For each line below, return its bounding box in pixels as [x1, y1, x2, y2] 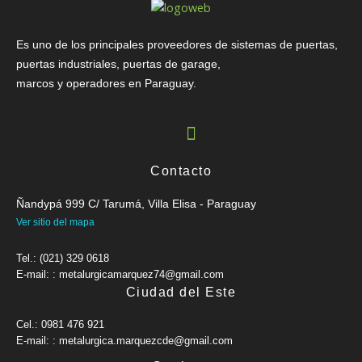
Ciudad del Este [125, 284, 237, 299]
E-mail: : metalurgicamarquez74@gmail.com [16, 267, 224, 280]
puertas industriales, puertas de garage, [16, 57, 221, 71]
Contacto [150, 163, 212, 178]
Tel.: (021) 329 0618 [16, 251, 109, 264]
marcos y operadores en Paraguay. [16, 77, 196, 90]
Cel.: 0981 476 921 [16, 318, 104, 330]
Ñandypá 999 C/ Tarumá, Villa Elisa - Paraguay [16, 196, 256, 210]
